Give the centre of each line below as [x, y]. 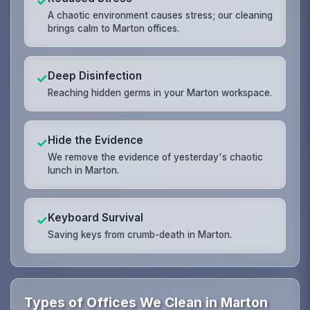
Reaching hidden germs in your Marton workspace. [160, 92]
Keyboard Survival [96, 217]
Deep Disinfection [95, 75]
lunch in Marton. [84, 170]
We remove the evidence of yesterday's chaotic [156, 157]
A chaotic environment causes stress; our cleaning [161, 15]
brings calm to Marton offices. [114, 28]
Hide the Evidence [96, 140]
